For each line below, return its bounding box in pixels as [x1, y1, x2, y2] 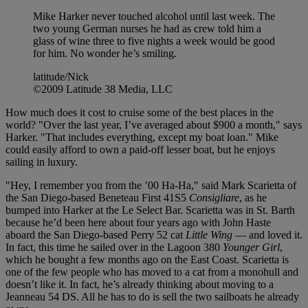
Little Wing [186, 229, 232, 241]
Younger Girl [223, 241, 280, 254]
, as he [239, 192, 267, 204]
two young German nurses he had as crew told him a [33, 23, 261, 35]
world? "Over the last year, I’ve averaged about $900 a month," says [5, 119, 302, 131]
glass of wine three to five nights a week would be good [33, 35, 275, 47]
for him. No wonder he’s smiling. [33, 47, 177, 60]
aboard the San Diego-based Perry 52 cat [5, 229, 186, 241]
